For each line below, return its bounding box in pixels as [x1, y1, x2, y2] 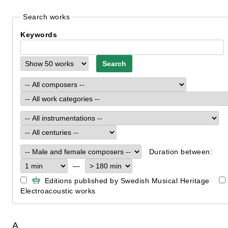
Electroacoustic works [20, 187, 96, 195]
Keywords [20, 31, 57, 39]
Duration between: [149, 148, 215, 156]
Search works [23, 13, 70, 21]
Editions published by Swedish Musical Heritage [42, 177, 210, 185]
